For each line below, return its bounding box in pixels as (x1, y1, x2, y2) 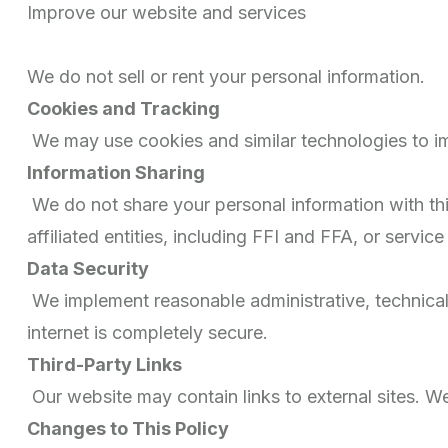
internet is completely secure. (27, 321, 268, 343)
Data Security (27, 257, 149, 279)
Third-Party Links (27, 353, 182, 375)
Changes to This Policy (27, 417, 229, 439)
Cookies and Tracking (27, 97, 220, 119)
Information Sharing (27, 161, 205, 183)
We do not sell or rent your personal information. (27, 65, 425, 87)
